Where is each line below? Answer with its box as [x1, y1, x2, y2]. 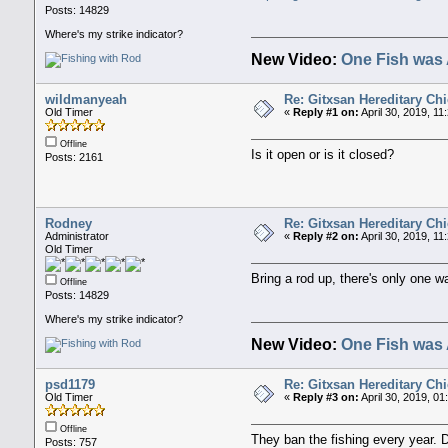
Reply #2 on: [292, 230, 359, 243]
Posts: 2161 [44, 151, 103, 164]
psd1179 [44, 377, 95, 393]
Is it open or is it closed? [251, 147, 395, 162]
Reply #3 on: [292, 391, 359, 404]
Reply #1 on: [292, 106, 359, 119]
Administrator [44, 230, 109, 243]
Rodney [44, 216, 92, 232]
